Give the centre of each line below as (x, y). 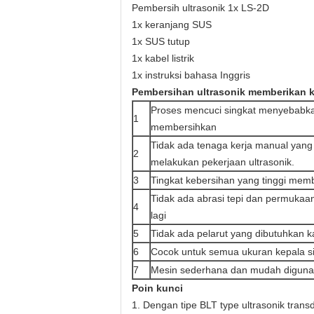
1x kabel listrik (163, 58)
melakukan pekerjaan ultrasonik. (223, 162)
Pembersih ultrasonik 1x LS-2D (200, 8)
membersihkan (184, 127)
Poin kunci (157, 288)
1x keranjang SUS (172, 25)
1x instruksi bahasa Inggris (191, 75)
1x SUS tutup (161, 41)
